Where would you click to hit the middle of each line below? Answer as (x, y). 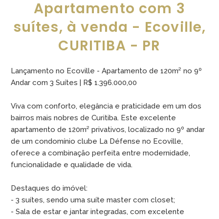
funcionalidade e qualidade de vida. (72, 165)
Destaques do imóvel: (49, 188)
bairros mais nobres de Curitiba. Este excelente (94, 118)
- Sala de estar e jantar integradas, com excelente (98, 212)
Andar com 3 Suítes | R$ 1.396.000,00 (74, 83)
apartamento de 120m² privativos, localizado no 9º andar (108, 130)
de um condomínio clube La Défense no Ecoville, (97, 141)
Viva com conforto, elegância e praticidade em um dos (106, 106)
